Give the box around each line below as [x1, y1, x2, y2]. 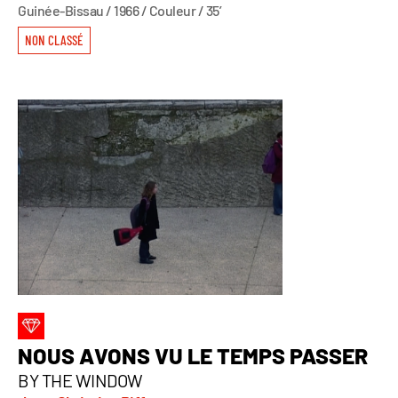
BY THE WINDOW [18, 369, 143, 391]
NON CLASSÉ [25, 31, 83, 48]
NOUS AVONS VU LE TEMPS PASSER [18, 341, 368, 369]
